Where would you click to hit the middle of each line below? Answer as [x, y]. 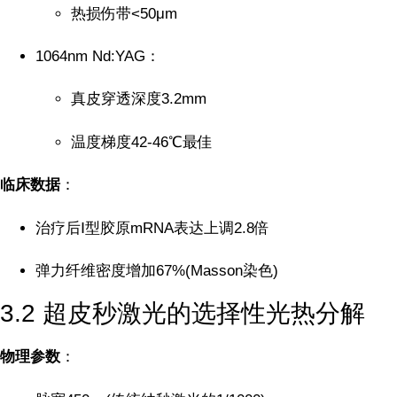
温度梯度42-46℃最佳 [142, 142]
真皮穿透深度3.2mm [139, 99]
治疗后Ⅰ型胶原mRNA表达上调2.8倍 [152, 228]
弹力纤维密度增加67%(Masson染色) [157, 270]
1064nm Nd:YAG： [98, 56]
